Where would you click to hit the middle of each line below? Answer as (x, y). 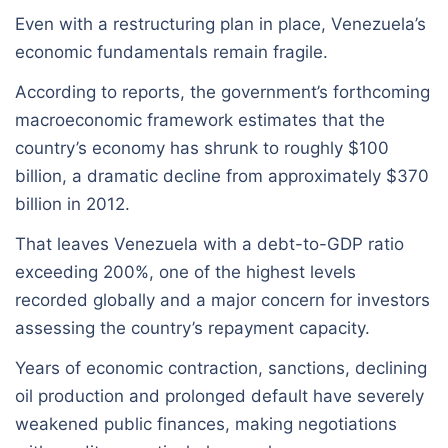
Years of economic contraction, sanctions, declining (221, 367)
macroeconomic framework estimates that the (200, 119)
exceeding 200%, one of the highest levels (185, 271)
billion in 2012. (72, 203)
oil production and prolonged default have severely (219, 395)
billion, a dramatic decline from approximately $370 (222, 175)
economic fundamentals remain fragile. (171, 51)
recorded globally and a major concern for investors (222, 299)
